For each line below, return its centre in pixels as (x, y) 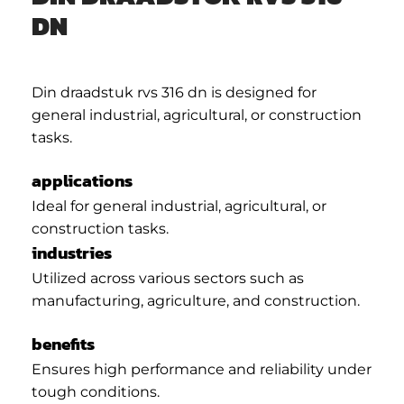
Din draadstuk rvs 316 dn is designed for (174, 93)
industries (72, 252)
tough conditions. (96, 391)
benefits (63, 344)
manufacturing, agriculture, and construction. (196, 300)
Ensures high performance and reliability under (202, 369)
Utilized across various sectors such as (168, 278)
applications (82, 180)
